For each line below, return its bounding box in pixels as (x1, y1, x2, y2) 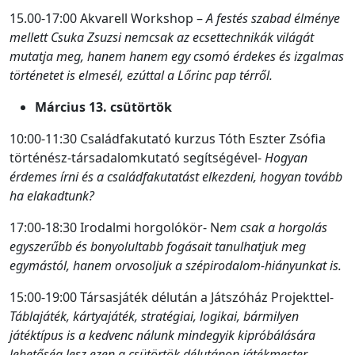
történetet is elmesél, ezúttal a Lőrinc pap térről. (10, 66, 273, 84)
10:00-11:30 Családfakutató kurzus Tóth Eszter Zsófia (10, 129, 326, 147)
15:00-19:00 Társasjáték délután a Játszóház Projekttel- (10, 288, 334, 306)
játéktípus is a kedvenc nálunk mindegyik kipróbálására (10, 326, 315, 344)
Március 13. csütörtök (35, 97, 172, 116)
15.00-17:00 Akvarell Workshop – (10, 9, 206, 27)
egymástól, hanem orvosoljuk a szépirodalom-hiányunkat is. (10, 256, 342, 274)
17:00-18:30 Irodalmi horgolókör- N (10, 218, 219, 236)
